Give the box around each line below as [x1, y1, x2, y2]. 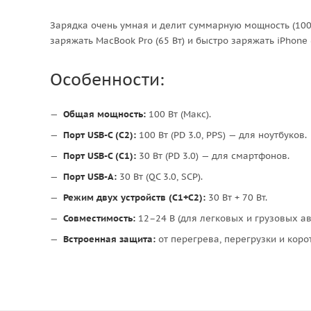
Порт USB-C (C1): [63, 149, 136, 162]
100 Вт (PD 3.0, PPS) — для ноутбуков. [136, 128, 307, 141]
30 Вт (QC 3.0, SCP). [117, 170, 203, 183]
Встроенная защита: [63, 233, 158, 245]
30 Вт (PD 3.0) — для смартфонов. [136, 149, 289, 162]
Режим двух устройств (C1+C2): [63, 191, 205, 203]
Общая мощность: [63, 108, 146, 120]
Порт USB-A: [63, 170, 117, 183]
